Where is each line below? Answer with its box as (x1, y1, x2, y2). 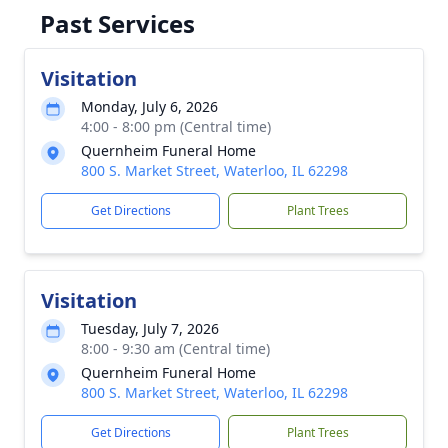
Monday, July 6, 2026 (81, 97, 218, 116)
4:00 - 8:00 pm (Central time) (81, 117, 271, 136)
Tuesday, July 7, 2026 (81, 319, 219, 338)
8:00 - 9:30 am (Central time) (81, 339, 270, 358)
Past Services (40, 7, 195, 40)
